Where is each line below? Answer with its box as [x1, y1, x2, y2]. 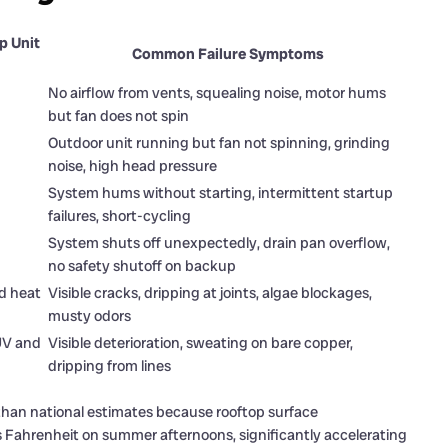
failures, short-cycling [48, 206, 191, 227]
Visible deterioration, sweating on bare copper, [48, 333, 353, 354]
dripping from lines [48, 356, 171, 377]
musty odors [48, 306, 131, 327]
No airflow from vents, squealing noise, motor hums [48, 83, 386, 104]
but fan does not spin [48, 106, 189, 127]
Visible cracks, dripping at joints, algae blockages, [48, 283, 372, 304]
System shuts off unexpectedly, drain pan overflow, [48, 233, 390, 254]
